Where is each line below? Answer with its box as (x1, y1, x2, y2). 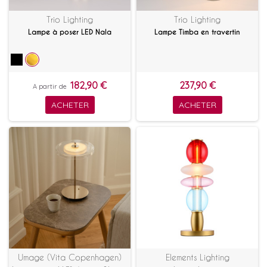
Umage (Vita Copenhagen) (18, 252, 122, 263)
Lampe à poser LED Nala (28, 27, 111, 38)
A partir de (33, 82, 67, 91)
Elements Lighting (165, 252, 229, 263)
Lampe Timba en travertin (154, 27, 240, 38)
